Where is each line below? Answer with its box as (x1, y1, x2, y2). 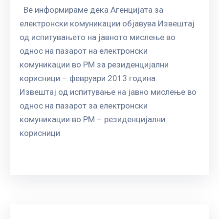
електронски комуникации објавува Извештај (20, 18, 195, 28)
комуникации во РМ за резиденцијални (20, 59, 169, 69)
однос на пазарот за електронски (20, 100, 148, 110)
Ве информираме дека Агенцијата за (20, 4, 163, 15)
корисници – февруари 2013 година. (20, 73, 165, 83)
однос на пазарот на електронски (20, 45, 148, 56)
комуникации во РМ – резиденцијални (20, 114, 165, 124)
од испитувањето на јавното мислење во (20, 32, 175, 42)
